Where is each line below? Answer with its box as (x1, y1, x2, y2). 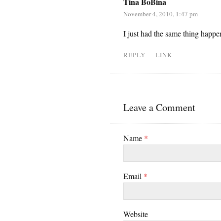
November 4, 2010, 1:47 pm (123, 9, 198, 19)
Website (123, 209, 148, 220)
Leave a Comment (123, 101, 195, 114)
